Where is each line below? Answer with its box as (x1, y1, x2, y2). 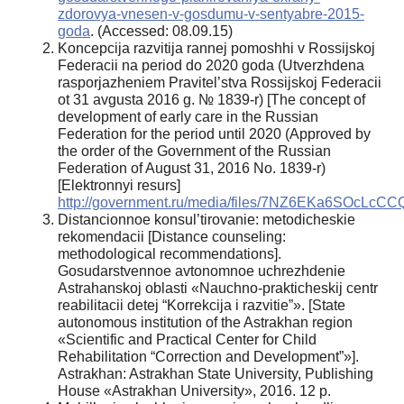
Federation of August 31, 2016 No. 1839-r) (58, 160, 326, 176)
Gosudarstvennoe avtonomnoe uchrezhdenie (58, 262, 345, 279)
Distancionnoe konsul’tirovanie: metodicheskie (58, 211, 355, 227)
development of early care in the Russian (58, 108, 318, 124)
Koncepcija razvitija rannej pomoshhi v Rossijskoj (58, 40, 375, 56)
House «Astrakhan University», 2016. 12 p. (58, 382, 331, 399)
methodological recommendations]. (58, 245, 281, 262)
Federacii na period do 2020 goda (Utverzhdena (58, 57, 364, 73)
